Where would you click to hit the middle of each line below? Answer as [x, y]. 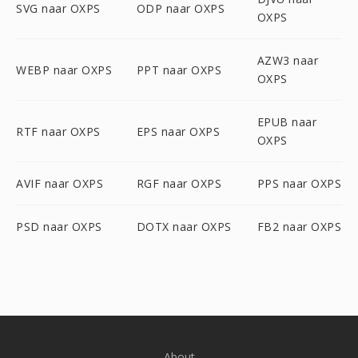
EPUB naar [287, 122]
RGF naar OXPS [179, 183]
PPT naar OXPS [179, 70]
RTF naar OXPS [58, 131]
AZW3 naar [288, 60]
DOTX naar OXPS [184, 227]
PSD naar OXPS [59, 227]
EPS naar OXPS [178, 131]
